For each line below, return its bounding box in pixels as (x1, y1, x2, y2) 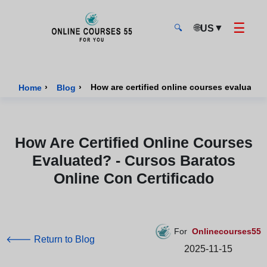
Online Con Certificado (53, 170, 214, 187)
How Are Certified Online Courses (14, 134, 253, 151)
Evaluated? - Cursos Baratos (32, 152, 235, 169)
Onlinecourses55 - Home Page (17, 48, 148, 59)
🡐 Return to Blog (6, 234, 95, 244)
